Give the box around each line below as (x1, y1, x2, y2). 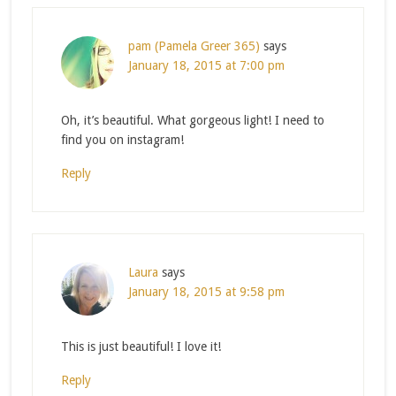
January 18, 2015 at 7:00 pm (127, 57, 285, 72)
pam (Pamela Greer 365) (127, 38, 260, 53)
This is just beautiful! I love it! (60, 339, 221, 354)
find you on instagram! (60, 132, 184, 147)
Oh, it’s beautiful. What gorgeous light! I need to (60, 112, 324, 127)
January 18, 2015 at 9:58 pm (127, 284, 285, 299)
